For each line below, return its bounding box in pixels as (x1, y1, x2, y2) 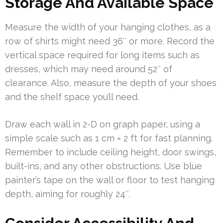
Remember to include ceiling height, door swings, (5, 146, 216, 157)
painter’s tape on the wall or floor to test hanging (5, 174, 215, 185)
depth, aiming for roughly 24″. (5, 188, 130, 199)
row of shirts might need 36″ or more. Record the (5, 35, 215, 46)
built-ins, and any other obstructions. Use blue (5, 160, 202, 171)
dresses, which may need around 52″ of (5, 63, 172, 74)
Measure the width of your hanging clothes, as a (5, 21, 211, 32)
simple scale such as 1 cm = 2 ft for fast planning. (5, 132, 213, 143)
